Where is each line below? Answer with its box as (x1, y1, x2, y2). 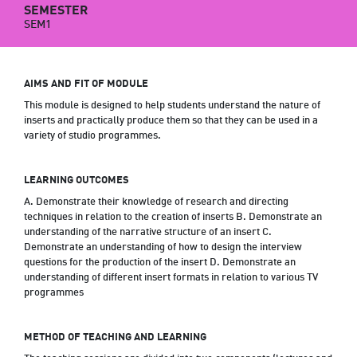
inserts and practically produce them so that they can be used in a (24, 112, 318, 129)
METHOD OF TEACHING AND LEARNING (24, 329, 206, 346)
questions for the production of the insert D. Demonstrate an (24, 254, 296, 271)
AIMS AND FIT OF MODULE (24, 76, 148, 92)
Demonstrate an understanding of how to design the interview (24, 239, 302, 256)
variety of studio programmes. (24, 127, 161, 144)
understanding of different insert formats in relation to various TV (24, 269, 318, 286)
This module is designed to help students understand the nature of (24, 97, 320, 114)
